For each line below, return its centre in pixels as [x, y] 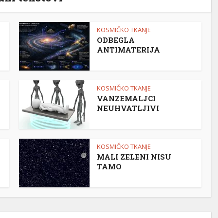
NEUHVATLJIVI [128, 108]
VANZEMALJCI [126, 99]
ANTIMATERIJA [128, 50]
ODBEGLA [116, 40]
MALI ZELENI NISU [134, 157]
